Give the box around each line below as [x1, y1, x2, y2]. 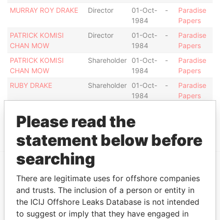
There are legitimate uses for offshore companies [16, 173, 200, 183]
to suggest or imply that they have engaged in [16, 209, 189, 219]
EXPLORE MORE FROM [7, 175, 92, 185]
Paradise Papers [7, 189, 86, 200]
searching [16, 149, 95, 168]
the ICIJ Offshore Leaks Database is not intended [16, 197, 199, 207]
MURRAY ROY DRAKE [9, 6, 78, 14]
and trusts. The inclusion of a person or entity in [16, 185, 194, 195]
